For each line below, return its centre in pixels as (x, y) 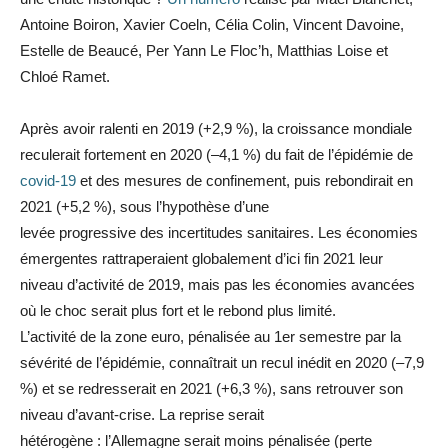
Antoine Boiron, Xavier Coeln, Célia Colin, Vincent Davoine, (212, 25)
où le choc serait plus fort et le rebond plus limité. (178, 311)
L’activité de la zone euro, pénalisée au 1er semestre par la (210, 337)
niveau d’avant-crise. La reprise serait (142, 415)
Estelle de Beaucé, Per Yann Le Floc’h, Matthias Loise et (204, 51)
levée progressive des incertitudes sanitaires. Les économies (219, 233)
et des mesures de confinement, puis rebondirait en (244, 181)
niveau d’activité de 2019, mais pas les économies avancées (217, 285)
